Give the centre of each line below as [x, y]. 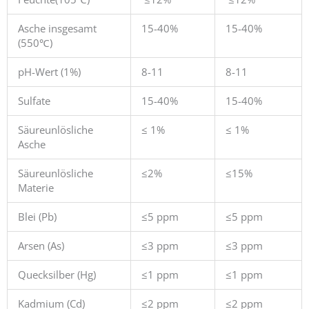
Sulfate [34, 100]
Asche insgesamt [57, 28]
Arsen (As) [41, 245]
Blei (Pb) [37, 216]
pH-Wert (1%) [49, 71]
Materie [36, 187]
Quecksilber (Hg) [57, 274]
